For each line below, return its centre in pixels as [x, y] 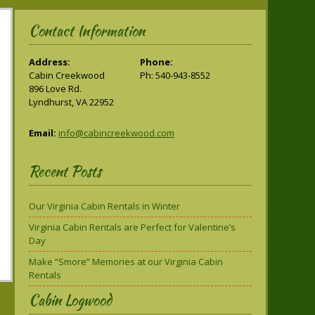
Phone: [157, 62]
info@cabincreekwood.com [116, 133]
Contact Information [86, 31]
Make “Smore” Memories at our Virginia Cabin [126, 262]
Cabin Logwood [70, 300]
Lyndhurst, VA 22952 [71, 102]
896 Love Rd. [55, 89]
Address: [49, 62]
